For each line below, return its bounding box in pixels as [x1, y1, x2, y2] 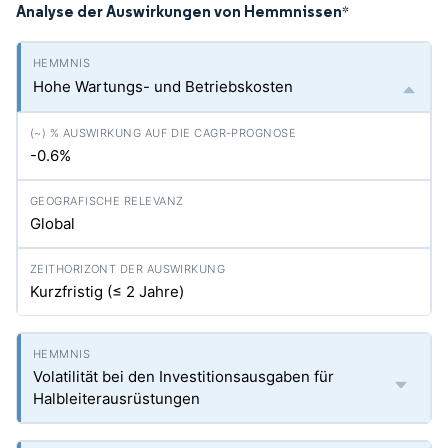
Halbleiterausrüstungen [33, 389, 200, 408]
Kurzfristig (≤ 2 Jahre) [30, 282, 184, 301]
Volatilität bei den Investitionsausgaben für [33, 367, 334, 386]
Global [30, 214, 75, 233]
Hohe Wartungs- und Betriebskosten [33, 77, 293, 96]
